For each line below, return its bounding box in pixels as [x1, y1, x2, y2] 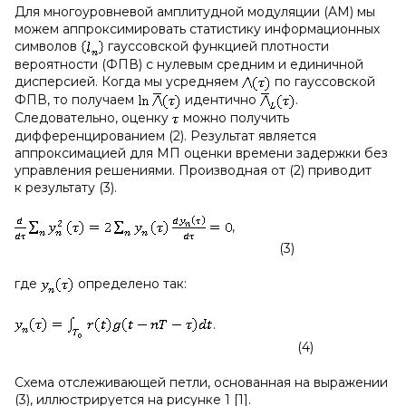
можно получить [179, 109, 289, 126]
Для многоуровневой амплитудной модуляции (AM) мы [14, 3, 375, 20]
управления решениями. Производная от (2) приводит [14, 161, 372, 179]
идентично [181, 91, 260, 108]
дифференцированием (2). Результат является [14, 127, 316, 144]
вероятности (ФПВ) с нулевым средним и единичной [14, 55, 363, 72]
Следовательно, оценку [14, 109, 172, 126]
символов [14, 37, 81, 54]
